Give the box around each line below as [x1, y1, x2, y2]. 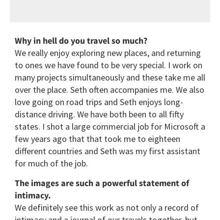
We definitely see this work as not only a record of [15, 202, 199, 214]
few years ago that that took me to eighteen [15, 133, 180, 145]
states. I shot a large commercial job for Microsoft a [15, 121, 205, 133]
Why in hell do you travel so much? [15, 35, 147, 47]
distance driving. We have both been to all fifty [15, 109, 184, 120]
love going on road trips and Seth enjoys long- [15, 96, 183, 108]
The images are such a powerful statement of [15, 177, 189, 189]
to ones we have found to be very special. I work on [15, 59, 202, 71]
